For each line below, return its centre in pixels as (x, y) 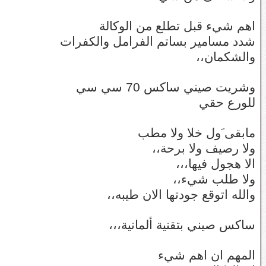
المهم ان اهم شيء (207, 255)
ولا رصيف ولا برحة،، (204, 148)
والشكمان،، (226, 57)
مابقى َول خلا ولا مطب (197, 133)
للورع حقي (227, 102)
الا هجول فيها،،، (216, 164)
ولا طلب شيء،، (214, 179)
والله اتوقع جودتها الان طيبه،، (181, 194)
